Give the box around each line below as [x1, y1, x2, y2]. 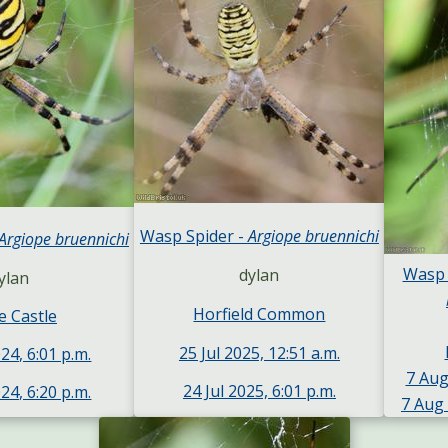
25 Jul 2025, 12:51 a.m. [178, 341, 340, 364]
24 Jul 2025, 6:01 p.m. [182, 380, 336, 403]
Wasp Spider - [139, 225, 248, 248]
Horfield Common [193, 302, 326, 325]
